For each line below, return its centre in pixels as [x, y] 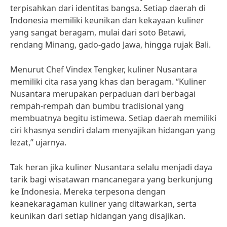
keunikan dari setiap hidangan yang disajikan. [98, 216]
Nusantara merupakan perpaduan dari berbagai [103, 94]
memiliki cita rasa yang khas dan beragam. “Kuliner [108, 82]
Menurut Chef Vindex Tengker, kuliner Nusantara [104, 69]
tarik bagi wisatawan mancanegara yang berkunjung [111, 179]
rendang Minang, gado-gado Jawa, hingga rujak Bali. [110, 45]
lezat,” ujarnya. [38, 142]
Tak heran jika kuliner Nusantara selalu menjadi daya [111, 167]
